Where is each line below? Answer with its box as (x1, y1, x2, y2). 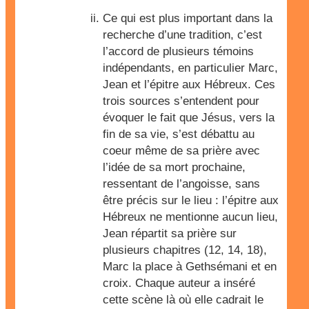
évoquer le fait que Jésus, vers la (103, 111, 275, 124)
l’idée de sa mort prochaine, (103, 161, 246, 174)
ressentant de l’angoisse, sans (103, 177, 260, 190)
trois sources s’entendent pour (103, 94, 259, 108)
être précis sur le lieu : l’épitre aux (103, 194, 279, 207)
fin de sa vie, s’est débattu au (103, 128, 255, 141)
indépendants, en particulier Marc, (103, 61, 278, 74)
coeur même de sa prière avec (103, 144, 260, 157)
